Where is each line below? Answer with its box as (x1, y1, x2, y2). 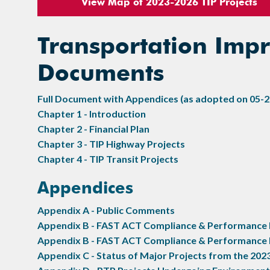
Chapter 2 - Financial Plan (37, 122, 149, 134)
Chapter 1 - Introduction (37, 107, 146, 119)
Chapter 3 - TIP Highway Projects (37, 137, 185, 149)
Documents (37, 58, 164, 87)
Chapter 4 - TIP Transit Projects (37, 152, 178, 165)
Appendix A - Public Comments (37, 204, 175, 216)
